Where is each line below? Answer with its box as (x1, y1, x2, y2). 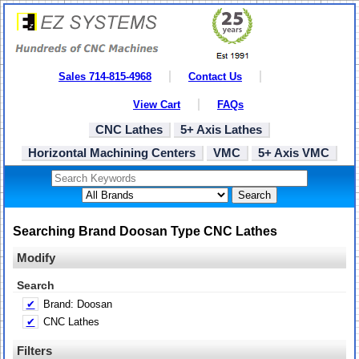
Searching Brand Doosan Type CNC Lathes (13, 224, 277, 238)
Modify (17, 251, 55, 265)
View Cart (133, 99, 180, 111)
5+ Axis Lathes (180, 123, 262, 136)
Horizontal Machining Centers (28, 146, 196, 159)
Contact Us (188, 71, 242, 83)
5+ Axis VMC (258, 146, 329, 159)
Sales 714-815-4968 (58, 71, 151, 83)
